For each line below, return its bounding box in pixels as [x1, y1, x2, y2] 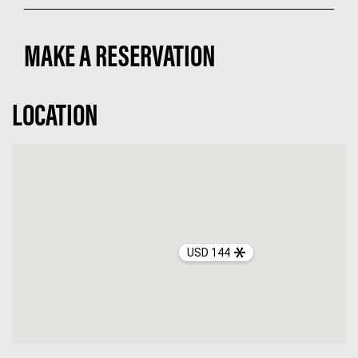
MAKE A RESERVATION [24, 42, 216, 75]
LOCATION [12, 101, 98, 134]
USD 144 [187, 245, 230, 259]
